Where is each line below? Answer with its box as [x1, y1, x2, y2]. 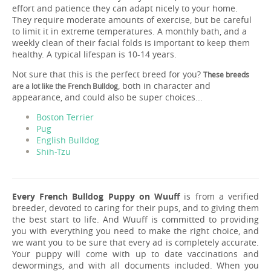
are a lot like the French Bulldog [12, 80, 118, 91]
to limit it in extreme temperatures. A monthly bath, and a [12, 25, 247, 37]
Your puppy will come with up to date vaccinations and [12, 247, 259, 260]
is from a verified [180, 190, 260, 202]
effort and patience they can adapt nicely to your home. [12, 2, 238, 14]
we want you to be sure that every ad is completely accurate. [12, 236, 259, 248]
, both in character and [118, 79, 211, 91]
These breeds [203, 69, 249, 79]
